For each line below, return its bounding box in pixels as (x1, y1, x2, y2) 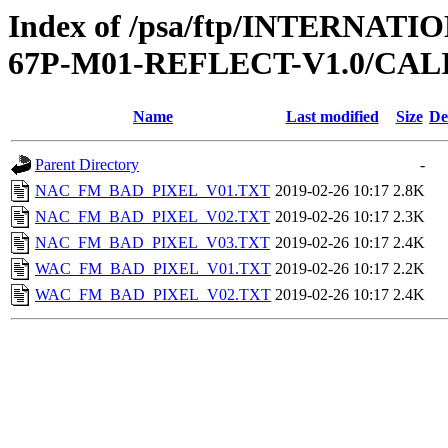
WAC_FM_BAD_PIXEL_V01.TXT (35, 260, 271, 278)
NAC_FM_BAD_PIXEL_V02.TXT (35, 208, 270, 226)
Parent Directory (35, 156, 139, 174)
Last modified (285, 108, 379, 126)
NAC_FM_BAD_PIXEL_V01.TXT (35, 182, 270, 200)
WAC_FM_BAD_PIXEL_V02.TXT (35, 286, 271, 304)
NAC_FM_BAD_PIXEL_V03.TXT (35, 234, 270, 252)
